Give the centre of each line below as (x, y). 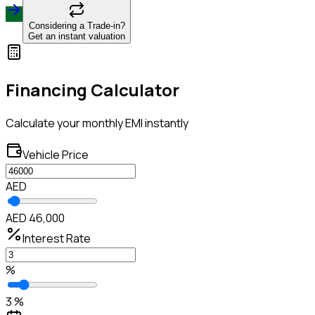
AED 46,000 (35, 218)
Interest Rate (57, 238)
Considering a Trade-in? (77, 26)
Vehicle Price (56, 154)
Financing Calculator (92, 90)
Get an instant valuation (77, 37)
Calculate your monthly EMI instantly (97, 123)
